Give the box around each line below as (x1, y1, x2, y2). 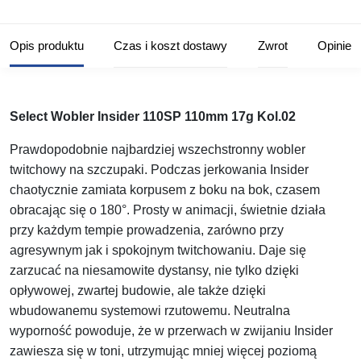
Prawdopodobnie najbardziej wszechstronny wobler (10, 143, 305, 157)
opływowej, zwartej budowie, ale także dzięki (10, 284, 266, 298)
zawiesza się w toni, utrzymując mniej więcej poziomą (10, 344, 317, 359)
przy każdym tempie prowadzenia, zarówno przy (10, 223, 284, 238)
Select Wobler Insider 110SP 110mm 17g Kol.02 (10, 110, 296, 124)
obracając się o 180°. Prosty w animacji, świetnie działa (10, 203, 326, 218)
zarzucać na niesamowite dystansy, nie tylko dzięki (10, 263, 299, 278)
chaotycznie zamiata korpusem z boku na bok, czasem (10, 183, 320, 197)
